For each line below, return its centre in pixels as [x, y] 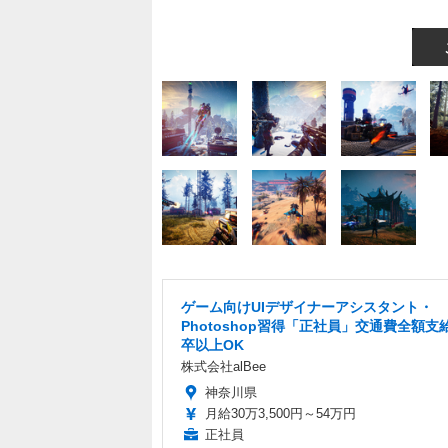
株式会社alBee [223, 367]
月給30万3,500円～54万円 [280, 414]
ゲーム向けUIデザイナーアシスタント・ [307, 307]
